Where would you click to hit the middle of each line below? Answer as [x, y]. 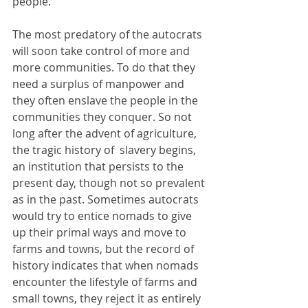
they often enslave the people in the [107, 100]
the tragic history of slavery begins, [106, 150]
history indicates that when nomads [107, 265]
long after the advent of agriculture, [106, 133]
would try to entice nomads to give [103, 216]
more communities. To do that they [105, 67]
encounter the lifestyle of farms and [106, 282]
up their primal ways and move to [101, 232]
